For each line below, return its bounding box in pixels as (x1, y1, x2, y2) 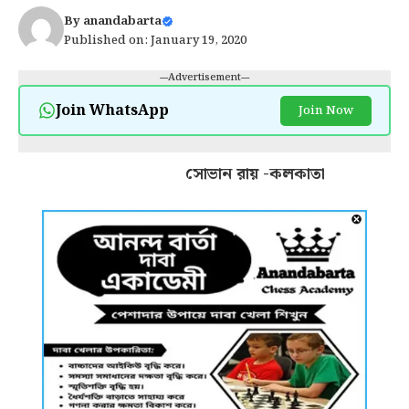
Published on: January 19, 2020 (64, 31, 246, 50)
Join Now (298, 100, 353, 121)
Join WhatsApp (55, 99, 169, 122)
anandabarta (83, 12, 162, 31)
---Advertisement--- (160, 69, 249, 86)
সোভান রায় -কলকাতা (153, 161, 330, 187)
